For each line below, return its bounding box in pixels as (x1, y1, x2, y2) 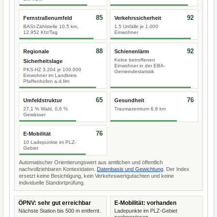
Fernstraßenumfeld (23, 15, 72, 21)
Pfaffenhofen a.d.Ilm (23, 78, 69, 84)
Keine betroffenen (114, 57, 155, 62)
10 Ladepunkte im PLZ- (23, 139, 76, 145)
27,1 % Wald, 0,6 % (23, 106, 68, 111)
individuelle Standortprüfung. (19, 180, 85, 186)
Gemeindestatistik (114, 69, 154, 74)
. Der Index (163, 166, 189, 172)
